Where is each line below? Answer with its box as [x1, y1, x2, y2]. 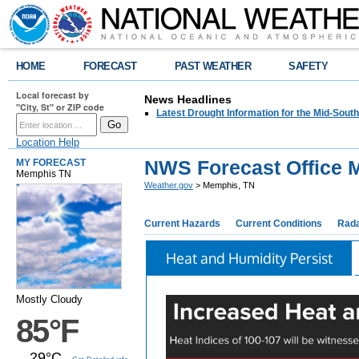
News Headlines [144, 93, 232, 106]
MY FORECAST [16, 157, 86, 168]
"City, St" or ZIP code [16, 101, 104, 113]
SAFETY [288, 60, 329, 72]
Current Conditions [236, 218, 322, 229]
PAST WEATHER [174, 60, 252, 72]
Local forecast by [16, 89, 89, 101]
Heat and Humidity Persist [165, 249, 333, 267]
